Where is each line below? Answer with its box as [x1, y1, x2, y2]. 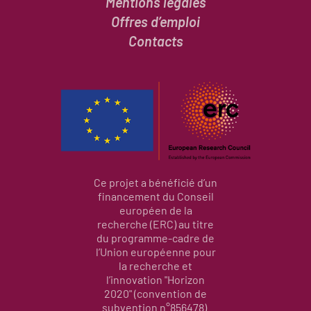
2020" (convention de [104, 287, 207, 301]
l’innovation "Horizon [106, 273, 205, 287]
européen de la [119, 203, 192, 217]
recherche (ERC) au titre [97, 217, 214, 231]
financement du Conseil [97, 190, 214, 203]
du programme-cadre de [96, 231, 215, 245]
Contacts [128, 33, 183, 49]
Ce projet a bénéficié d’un [94, 176, 217, 190]
